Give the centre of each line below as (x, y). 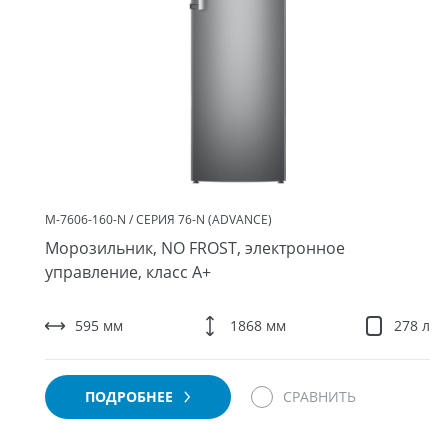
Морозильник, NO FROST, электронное (195, 248)
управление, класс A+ (128, 272)
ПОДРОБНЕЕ (131, 396)
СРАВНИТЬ (319, 396)
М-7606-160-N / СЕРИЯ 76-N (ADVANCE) (158, 219)
